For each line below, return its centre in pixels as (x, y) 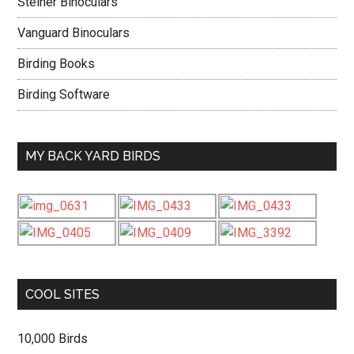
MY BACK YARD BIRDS (93, 156)
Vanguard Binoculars (74, 33)
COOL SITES (63, 294)
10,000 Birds (53, 339)
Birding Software (64, 94)
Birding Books (56, 64)
